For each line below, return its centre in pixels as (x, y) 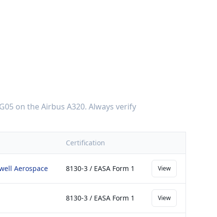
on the (27, 107)
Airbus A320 (63, 107)
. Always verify (110, 107)
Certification (85, 143)
